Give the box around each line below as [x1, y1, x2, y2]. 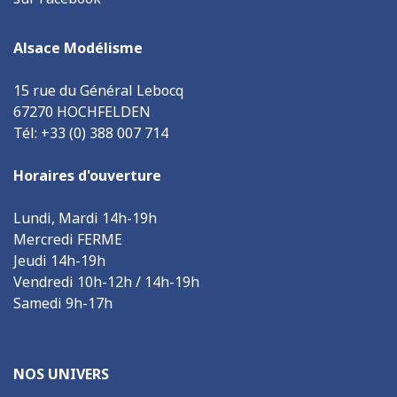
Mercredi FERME [13, 230, 122, 250]
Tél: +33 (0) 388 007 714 [13, 123, 168, 144]
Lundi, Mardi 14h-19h [13, 208, 157, 229]
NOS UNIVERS [13, 364, 109, 385]
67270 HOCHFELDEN [13, 102, 151, 122]
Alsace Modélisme [13, 38, 143, 58]
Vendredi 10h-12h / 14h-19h [13, 272, 199, 292]
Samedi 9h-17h [13, 293, 113, 314]
